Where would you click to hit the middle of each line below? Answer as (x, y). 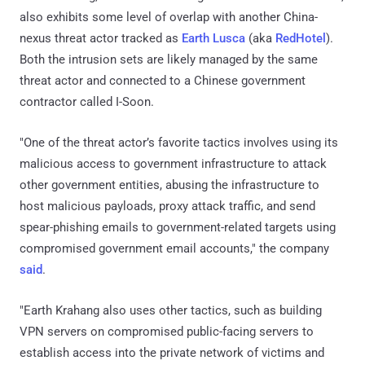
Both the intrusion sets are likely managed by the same (169, 60)
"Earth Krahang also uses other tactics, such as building (171, 311)
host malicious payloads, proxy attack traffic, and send (167, 207)
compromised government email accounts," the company (174, 249)
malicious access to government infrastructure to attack (173, 164)
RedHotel (301, 39)
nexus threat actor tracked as (101, 39)
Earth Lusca (213, 39)
